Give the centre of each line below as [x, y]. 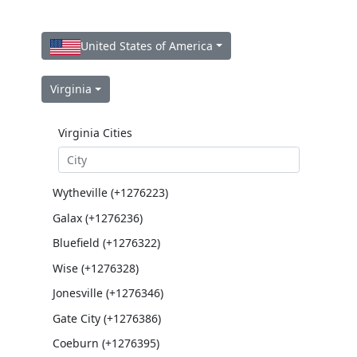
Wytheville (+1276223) [110, 192]
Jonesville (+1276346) [108, 293]
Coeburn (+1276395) [106, 343]
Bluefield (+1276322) [106, 243]
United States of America [147, 45]
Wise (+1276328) [95, 268]
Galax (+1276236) [97, 218]
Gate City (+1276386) [106, 318]
